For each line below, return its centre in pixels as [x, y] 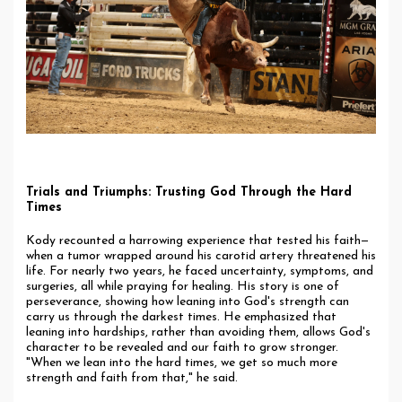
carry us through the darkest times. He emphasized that [181, 317]
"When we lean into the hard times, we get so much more [182, 363]
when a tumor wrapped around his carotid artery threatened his [201, 256]
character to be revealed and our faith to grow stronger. [182, 347]
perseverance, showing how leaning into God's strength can [188, 301]
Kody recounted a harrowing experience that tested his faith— [197, 240]
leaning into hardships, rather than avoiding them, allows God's [198, 332]
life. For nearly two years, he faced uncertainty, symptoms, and [200, 271]
